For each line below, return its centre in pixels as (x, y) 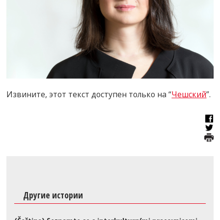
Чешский (189, 95)
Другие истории (53, 195)
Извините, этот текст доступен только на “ (89, 95)
